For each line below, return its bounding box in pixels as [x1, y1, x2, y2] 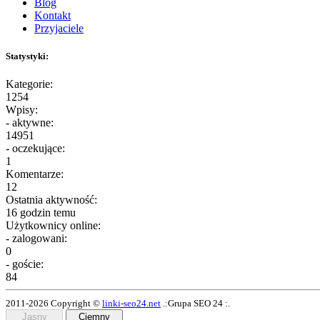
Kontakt [34, 9, 71, 21]
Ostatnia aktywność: [6, 194, 97, 206]
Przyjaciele [34, 21, 84, 34]
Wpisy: [6, 104, 38, 116]
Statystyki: [6, 50, 49, 61]
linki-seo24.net [102, 298, 161, 309]
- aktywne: [6, 116, 54, 129]
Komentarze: [6, 168, 64, 181]
